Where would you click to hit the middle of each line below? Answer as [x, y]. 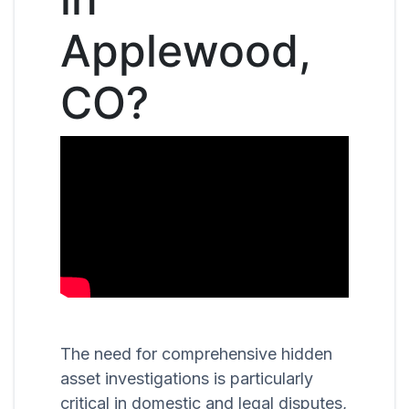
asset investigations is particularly [187, 379]
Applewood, [185, 50]
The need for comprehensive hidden [196, 354]
